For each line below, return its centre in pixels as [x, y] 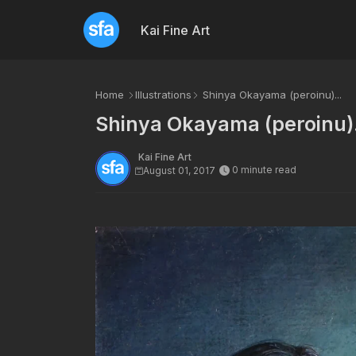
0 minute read [264, 170]
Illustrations [163, 95]
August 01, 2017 [179, 170]
